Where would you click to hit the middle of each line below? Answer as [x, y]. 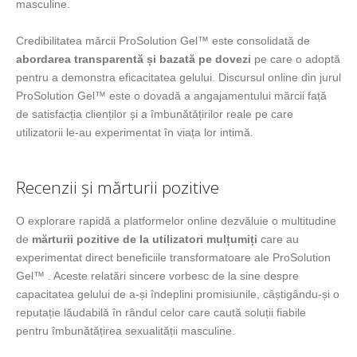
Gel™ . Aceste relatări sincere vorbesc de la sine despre [157, 275]
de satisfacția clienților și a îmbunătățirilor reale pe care [155, 114]
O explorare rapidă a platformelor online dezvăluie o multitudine [176, 220]
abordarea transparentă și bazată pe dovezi [133, 59]
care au [278, 239]
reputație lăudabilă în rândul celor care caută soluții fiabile [161, 312]
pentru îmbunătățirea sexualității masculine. [126, 330]
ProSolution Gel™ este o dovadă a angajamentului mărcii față [171, 95]
